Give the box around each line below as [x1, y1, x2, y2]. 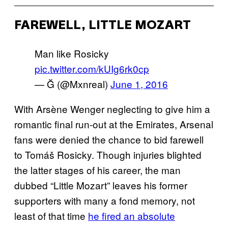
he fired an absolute [88, 208, 175, 222]
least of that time [14, 208, 88, 222]
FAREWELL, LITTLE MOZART [14, 20, 191, 32]
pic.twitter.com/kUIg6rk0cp [35, 61, 149, 75]
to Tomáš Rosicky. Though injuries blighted [14, 147, 202, 161]
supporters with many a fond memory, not [14, 193, 195, 207]
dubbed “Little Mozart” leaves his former [14, 178, 187, 192]
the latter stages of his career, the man [14, 162, 181, 177]
